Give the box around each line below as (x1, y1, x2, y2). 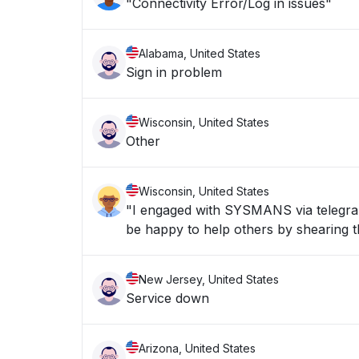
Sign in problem (126, 64, 222, 80)
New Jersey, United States (139, 272, 279, 286)
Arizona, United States (139, 341, 256, 355)
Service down (126, 290, 209, 306)
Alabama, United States (139, 46, 260, 60)
